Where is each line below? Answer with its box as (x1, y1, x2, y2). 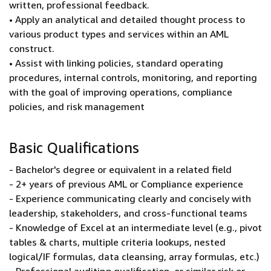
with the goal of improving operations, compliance (9, 86, 232, 98)
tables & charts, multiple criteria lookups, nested (9, 236, 226, 248)
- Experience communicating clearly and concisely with (9, 192, 251, 204)
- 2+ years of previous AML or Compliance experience (9, 178, 243, 190)
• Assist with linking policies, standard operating (9, 57, 223, 69)
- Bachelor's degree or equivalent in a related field (9, 163, 232, 175)
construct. (9, 42, 54, 54)
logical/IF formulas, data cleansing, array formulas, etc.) (9, 250, 260, 263)
